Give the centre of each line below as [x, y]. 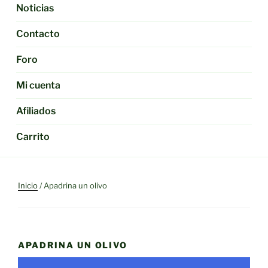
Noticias [35, 8]
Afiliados [36, 111]
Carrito [33, 136]
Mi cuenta [39, 85]
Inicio [28, 185]
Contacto [38, 33]
